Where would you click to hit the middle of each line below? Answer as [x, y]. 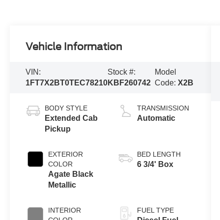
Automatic [156, 118]
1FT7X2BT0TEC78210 [67, 83]
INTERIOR [65, 210]
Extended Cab [71, 118]
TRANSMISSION [163, 108]
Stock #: [122, 72]
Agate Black [71, 174]
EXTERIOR [66, 154]
